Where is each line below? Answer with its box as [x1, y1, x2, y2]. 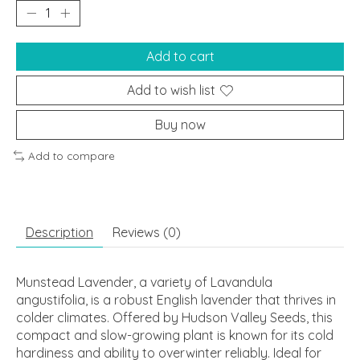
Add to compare [27, 149, 115, 163]
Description [26, 223, 93, 240]
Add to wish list [127, 82, 215, 99]
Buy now [154, 117, 206, 133]
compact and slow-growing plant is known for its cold [16, 326, 333, 343]
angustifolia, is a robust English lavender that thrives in [16, 291, 336, 308]
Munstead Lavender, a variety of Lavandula [16, 273, 272, 290]
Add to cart [145, 48, 215, 65]
